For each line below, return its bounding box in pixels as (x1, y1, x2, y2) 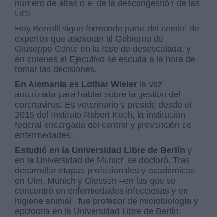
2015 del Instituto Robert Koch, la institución (15, 110, 186, 120)
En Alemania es (15, 79, 79, 90)
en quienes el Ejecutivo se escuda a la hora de (15, 54, 196, 64)
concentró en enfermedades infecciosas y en (15, 186, 188, 196)
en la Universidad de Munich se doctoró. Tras (15, 155, 190, 166)
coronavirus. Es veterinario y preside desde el (15, 100, 192, 110)
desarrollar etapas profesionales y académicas (15, 166, 195, 176)
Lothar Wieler (81, 79, 138, 90)
